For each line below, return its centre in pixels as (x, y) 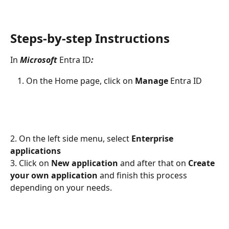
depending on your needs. (61, 188)
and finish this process (143, 176)
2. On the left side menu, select (71, 139)
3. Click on (31, 163)
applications (36, 151)
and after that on (153, 163)
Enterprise (153, 139)
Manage (153, 81)
